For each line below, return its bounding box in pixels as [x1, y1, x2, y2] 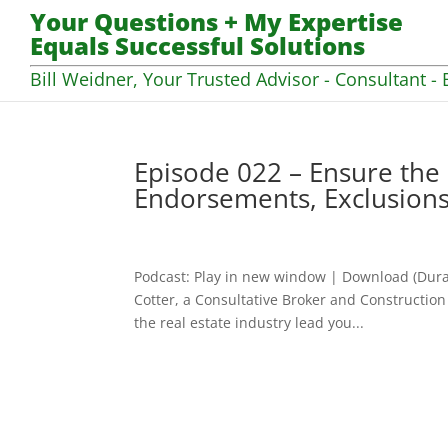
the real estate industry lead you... [134, 313, 365, 332]
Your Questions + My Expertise [30, 5, 403, 39]
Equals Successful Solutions [30, 29, 365, 63]
